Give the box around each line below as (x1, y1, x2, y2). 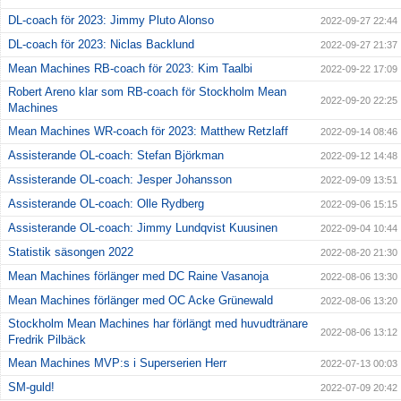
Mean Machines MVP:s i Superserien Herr (8, 355, 226, 370)
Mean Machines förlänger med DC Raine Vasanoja (8, 269, 269, 283)
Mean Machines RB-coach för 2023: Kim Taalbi (8, 61, 252, 75)
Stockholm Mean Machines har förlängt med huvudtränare (8, 316, 308, 330)
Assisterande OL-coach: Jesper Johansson (8, 172, 232, 186)
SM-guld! (8, 380, 55, 394)
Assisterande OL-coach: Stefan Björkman (8, 148, 224, 162)
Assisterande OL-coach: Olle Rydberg (8, 196, 204, 210)
